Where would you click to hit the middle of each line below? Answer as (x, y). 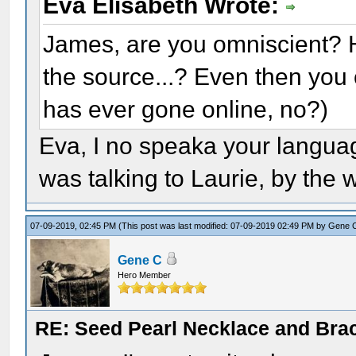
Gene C (140, 260)
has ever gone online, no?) (186, 109)
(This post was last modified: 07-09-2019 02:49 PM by (224, 226)
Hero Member (145, 275)
